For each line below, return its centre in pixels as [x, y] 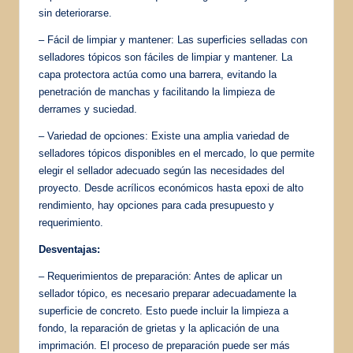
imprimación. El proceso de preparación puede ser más [164, 345]
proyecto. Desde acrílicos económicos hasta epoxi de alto [171, 188]
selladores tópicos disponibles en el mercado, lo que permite [176, 153]
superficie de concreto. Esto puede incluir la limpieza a [163, 310]
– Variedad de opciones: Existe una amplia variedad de [164, 136]
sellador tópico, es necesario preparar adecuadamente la [167, 293]
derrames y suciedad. [88, 109]
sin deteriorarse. [75, 13]
